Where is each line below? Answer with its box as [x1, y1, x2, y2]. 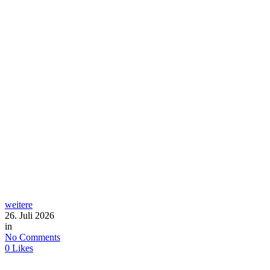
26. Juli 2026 [5, 210, 54, 221]
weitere [5, 199, 33, 210]
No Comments [5, 231, 60, 242]
